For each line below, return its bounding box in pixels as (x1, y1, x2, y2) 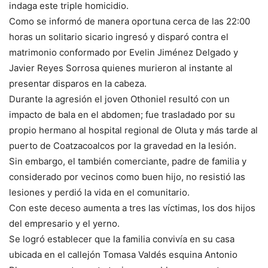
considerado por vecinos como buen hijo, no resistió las (9, 171, 245, 183)
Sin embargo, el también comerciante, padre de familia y (9, 156, 246, 167)
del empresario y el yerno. (9, 218, 122, 230)
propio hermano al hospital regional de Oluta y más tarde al (9, 124, 258, 136)
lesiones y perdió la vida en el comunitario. (9, 187, 190, 199)
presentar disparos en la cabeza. (9, 78, 147, 90)
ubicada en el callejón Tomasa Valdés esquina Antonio (9, 249, 237, 261)
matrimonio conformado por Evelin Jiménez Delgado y (9, 47, 238, 59)
